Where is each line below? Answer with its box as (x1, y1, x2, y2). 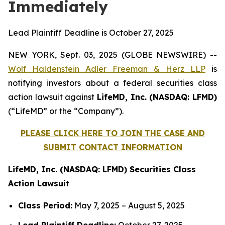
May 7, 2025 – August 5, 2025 (72, 200, 185, 210)
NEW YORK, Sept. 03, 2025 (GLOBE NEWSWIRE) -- (8, 50, 217, 60)
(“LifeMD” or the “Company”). (8, 106, 124, 116)
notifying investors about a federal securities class (8, 78, 217, 88)
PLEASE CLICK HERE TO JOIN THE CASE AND (20, 128, 205, 138)
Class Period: (18, 200, 72, 210)
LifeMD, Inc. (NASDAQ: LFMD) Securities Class (8, 164, 196, 174)
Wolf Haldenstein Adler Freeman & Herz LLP (8, 64, 205, 74)
